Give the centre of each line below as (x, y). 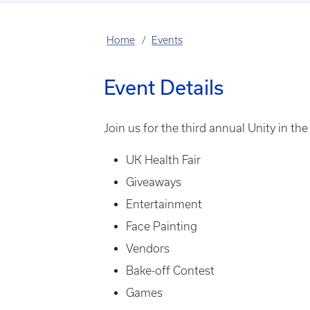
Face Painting (162, 226)
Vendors (148, 248)
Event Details (164, 87)
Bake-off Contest (170, 271)
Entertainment (164, 204)
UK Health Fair (163, 160)
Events (167, 40)
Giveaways (154, 182)
